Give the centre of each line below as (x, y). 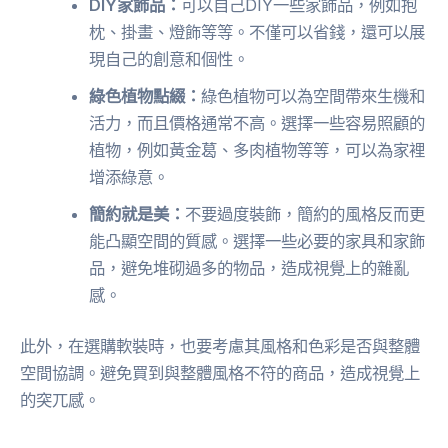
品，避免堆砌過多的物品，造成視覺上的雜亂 (249, 267)
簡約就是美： (137, 213)
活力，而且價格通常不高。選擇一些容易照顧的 (257, 122)
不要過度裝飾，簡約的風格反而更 (305, 213)
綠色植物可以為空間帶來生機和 (313, 95)
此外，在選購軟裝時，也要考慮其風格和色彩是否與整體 (220, 346)
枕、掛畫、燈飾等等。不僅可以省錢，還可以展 (257, 31)
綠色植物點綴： (145, 95)
